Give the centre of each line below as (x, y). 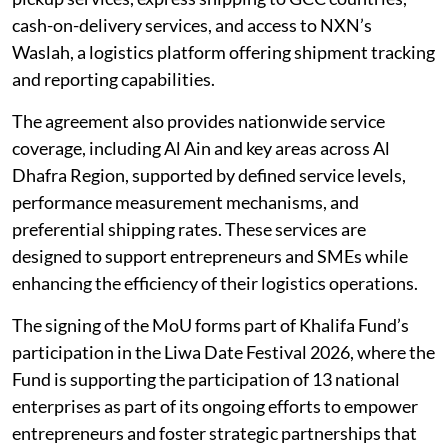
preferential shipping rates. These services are (189, 229)
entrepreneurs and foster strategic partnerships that (214, 433)
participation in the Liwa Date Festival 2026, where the (223, 352)
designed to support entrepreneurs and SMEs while (210, 256)
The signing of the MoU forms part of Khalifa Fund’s (210, 325)
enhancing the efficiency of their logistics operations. (215, 283)
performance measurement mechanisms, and (185, 202)
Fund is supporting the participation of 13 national (206, 379)
